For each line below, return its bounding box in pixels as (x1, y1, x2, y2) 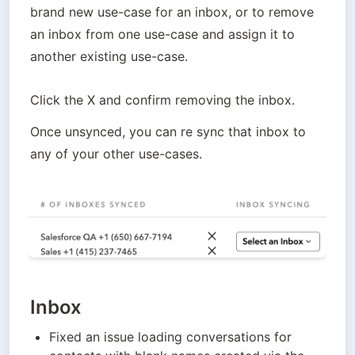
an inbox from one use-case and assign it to (30, 26, 295, 43)
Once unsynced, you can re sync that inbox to (30, 124, 306, 140)
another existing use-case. (30, 48, 192, 65)
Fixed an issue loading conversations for (48, 329, 292, 345)
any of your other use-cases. (30, 146, 202, 162)
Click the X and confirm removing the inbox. (30, 92, 299, 109)
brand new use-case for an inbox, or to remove (30, 4, 314, 21)
